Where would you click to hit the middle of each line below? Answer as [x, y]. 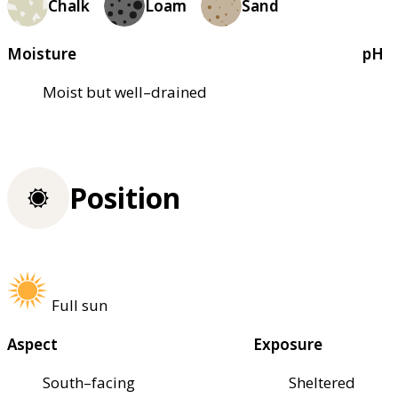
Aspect [32, 345]
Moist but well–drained [125, 92]
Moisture [42, 53]
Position [125, 198]
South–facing [89, 383]
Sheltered [322, 383]
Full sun [80, 306]
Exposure [288, 345]
